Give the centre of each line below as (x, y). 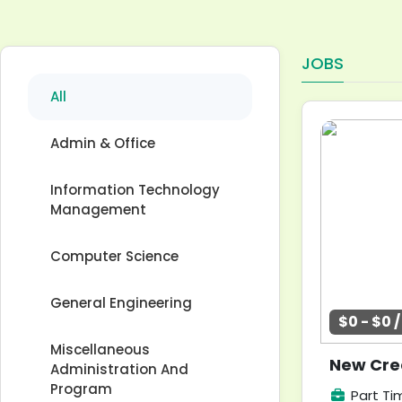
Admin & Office (103, 143)
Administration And (119, 369)
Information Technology (135, 190)
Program (81, 389)
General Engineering (121, 303)
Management (98, 210)
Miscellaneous (100, 350)
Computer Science (114, 256)
